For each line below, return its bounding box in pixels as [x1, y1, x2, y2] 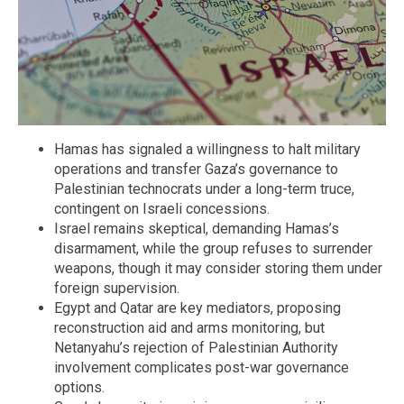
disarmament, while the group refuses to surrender [54, 239, 372, 257]
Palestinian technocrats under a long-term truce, [54, 179, 354, 197]
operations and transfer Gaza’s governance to [54, 160, 338, 178]
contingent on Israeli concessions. [54, 199, 270, 217]
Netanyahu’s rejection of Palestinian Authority [54, 338, 338, 356]
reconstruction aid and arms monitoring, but [54, 318, 325, 336]
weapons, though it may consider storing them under [54, 259, 382, 277]
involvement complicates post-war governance [54, 358, 349, 376]
